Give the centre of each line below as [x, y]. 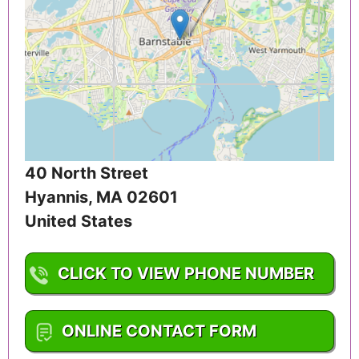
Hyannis [56, 198]
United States [79, 222]
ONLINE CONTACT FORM [159, 331]
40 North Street [87, 173]
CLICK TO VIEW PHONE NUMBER [186, 274]
